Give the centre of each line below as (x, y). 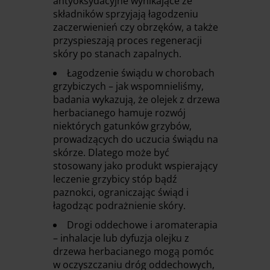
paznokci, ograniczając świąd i (121, 193)
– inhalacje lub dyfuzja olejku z (121, 238)
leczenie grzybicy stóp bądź (115, 179)
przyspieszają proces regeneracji (127, 41)
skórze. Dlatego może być (111, 153)
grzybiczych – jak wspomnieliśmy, (128, 86)
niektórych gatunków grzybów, (122, 126)
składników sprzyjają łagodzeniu (126, 14)
